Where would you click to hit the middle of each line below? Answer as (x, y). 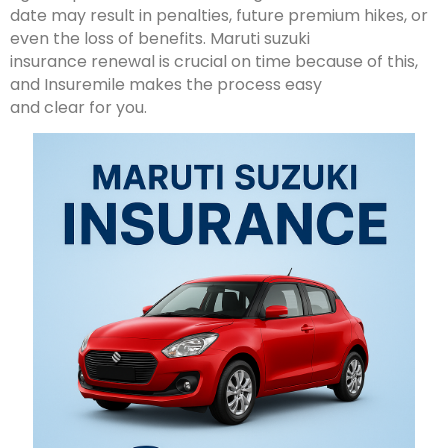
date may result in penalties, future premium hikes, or (219, 15)
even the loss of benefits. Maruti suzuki (160, 38)
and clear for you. (78, 107)
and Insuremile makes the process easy (166, 84)
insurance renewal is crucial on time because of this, (214, 61)
